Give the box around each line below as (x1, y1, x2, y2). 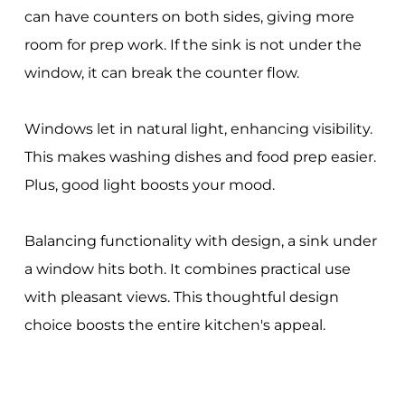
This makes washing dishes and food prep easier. (24, 148, 376, 166)
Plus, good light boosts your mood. (24, 176, 275, 194)
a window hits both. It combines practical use (24, 260, 351, 278)
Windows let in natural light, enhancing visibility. (24, 120, 372, 138)
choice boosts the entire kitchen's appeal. (24, 316, 325, 334)
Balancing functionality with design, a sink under (24, 232, 377, 250)
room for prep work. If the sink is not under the (24, 36, 362, 54)
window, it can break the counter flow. (24, 64, 299, 82)
